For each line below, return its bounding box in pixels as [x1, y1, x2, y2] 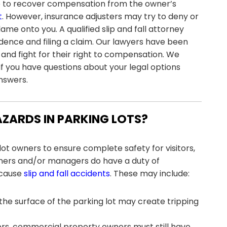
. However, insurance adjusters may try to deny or [2, 10, 199, 22]
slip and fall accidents [24, 167, 110, 179]
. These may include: [110, 167, 190, 179]
